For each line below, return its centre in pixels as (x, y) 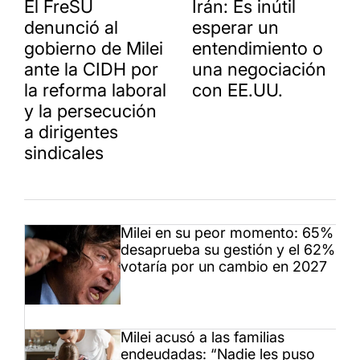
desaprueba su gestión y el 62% (228, 250)
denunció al (71, 28)
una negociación (259, 70)
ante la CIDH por (91, 70)
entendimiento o (258, 49)
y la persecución (90, 111)
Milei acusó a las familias (202, 337)
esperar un (235, 28)
